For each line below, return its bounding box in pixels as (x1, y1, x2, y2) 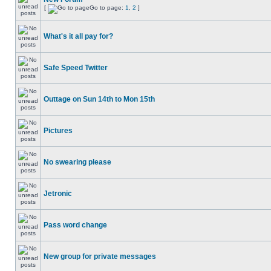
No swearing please (44, 158, 111, 166)
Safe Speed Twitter (44, 64, 108, 72)
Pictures (44, 126, 73, 135)
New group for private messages (44, 252, 156, 261)
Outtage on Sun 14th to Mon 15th (44, 95, 155, 103)
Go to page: (90, 4, 125, 11)
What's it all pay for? (44, 32, 113, 41)
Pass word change (44, 221, 107, 229)
